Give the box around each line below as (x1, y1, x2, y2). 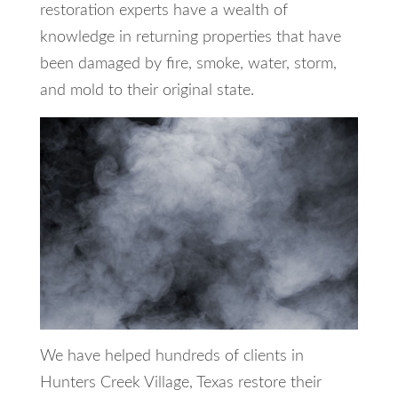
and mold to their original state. (39, 82, 254, 99)
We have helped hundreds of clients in (39, 347, 304, 364)
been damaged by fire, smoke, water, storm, (39, 55, 337, 72)
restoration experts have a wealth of (39, 2, 288, 19)
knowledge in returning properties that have (39, 28, 341, 45)
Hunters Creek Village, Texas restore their (39, 374, 322, 391)
